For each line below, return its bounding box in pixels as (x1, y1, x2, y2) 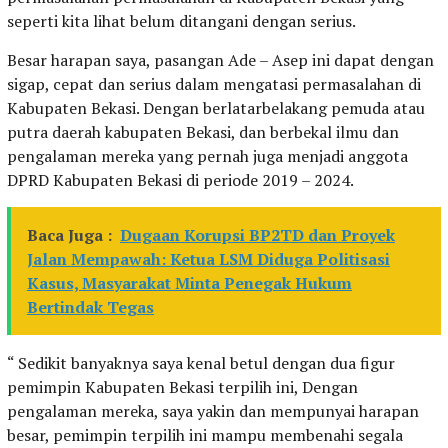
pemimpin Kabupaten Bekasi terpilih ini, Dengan (7, 376, 358, 399)
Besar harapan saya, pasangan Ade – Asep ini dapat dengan (7, 49, 434, 72)
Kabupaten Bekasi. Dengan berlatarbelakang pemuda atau (7, 97, 425, 120)
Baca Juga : (27, 224, 112, 247)
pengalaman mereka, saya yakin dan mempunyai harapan (7, 400, 419, 423)
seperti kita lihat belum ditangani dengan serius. (7, 10, 356, 33)
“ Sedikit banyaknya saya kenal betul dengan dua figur (7, 352, 395, 375)
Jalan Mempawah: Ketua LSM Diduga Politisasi (27, 248, 390, 271)
